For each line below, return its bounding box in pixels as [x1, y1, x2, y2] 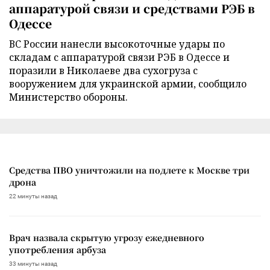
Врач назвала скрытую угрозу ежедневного [9, 231, 204, 243]
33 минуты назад [9, 260, 57, 267]
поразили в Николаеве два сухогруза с [9, 63, 198, 77]
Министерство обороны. [9, 90, 128, 104]
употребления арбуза [9, 243, 106, 256]
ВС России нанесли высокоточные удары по [9, 37, 225, 51]
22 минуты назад [9, 192, 57, 199]
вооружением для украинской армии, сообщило [9, 77, 246, 90]
